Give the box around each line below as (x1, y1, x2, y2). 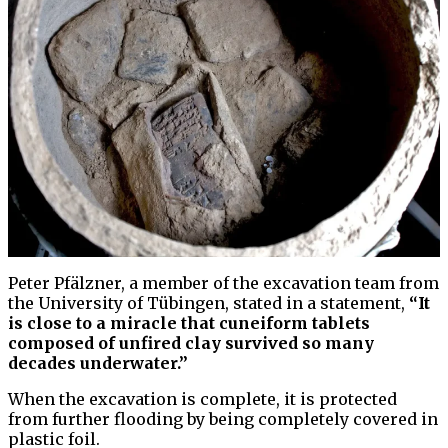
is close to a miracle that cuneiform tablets (8, 313, 370, 334)
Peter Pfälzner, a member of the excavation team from (8, 273, 439, 294)
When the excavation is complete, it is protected (8, 389, 397, 410)
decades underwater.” (8, 353, 188, 374)
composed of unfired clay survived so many (8, 333, 374, 354)
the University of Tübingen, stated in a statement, (8, 293, 409, 314)
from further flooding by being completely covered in (8, 409, 438, 430)
